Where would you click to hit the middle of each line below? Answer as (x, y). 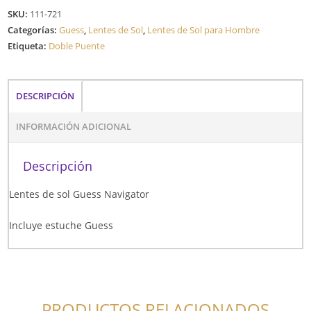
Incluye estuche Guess (61, 225)
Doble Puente (77, 45)
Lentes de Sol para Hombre (204, 30)
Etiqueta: (28, 45)
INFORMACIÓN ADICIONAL (74, 126)
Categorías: (34, 30)
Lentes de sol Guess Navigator (79, 194)
